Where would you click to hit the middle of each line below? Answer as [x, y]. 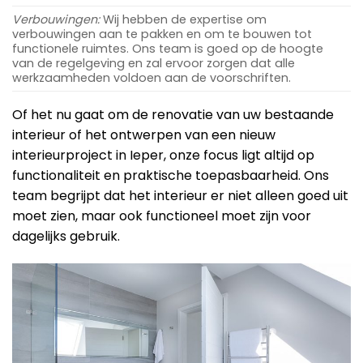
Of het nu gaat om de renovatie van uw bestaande [173, 114]
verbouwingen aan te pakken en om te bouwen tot [162, 34]
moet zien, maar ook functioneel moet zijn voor [162, 216]
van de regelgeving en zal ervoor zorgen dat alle [154, 63]
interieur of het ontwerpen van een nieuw [144, 135]
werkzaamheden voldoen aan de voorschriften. [152, 77]
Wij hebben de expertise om [183, 19]
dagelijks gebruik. [66, 236]
